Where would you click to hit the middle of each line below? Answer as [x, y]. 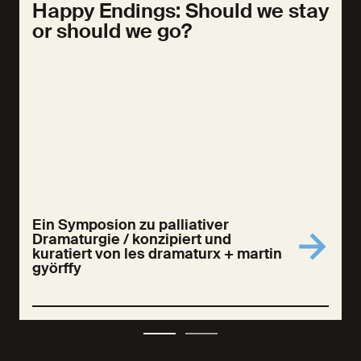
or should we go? [112, 31]
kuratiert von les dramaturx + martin [157, 254]
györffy [57, 268]
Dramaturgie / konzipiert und [132, 239]
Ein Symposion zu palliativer [131, 225]
